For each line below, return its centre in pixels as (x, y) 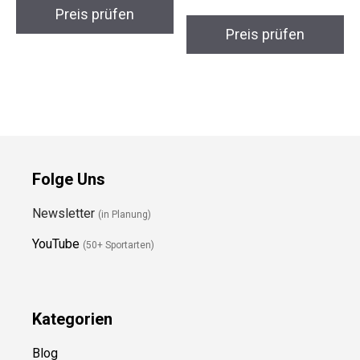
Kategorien (72, 318)
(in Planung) (125, 213)
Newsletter (65, 212)
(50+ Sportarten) (119, 244)
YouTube (56, 243)
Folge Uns (69, 178)
